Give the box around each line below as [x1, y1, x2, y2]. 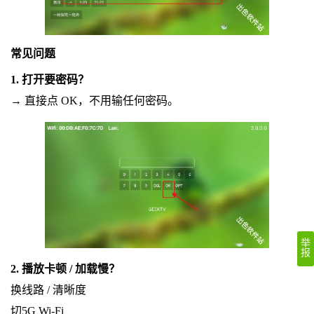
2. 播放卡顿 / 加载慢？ [10, 263, 120, 275]
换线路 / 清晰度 [10, 284, 86, 296]
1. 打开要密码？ [10, 74, 89, 86]
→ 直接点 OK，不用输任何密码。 [10, 95, 179, 107]
